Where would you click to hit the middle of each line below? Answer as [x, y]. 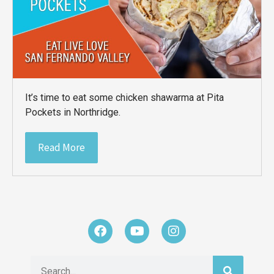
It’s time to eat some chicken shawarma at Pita [125, 98]
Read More [62, 148]
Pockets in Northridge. [73, 113]
